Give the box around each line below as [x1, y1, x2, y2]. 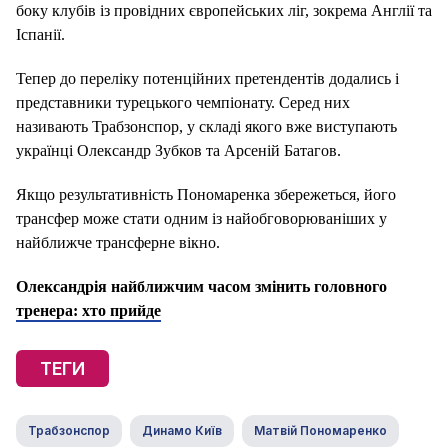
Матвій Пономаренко [254, 423, 387, 439]
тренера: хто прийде [16, 302, 161, 320]
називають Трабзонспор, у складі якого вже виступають [16, 118, 397, 136]
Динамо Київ [142, 423, 222, 439]
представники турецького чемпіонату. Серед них [16, 94, 350, 112]
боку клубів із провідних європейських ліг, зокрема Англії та [16, 2, 432, 20]
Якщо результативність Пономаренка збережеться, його [16, 186, 396, 204]
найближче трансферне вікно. [16, 234, 220, 252]
